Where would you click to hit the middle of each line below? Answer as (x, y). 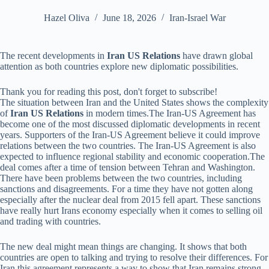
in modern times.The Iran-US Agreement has (170, 113)
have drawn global (216, 56)
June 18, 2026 (129, 18)
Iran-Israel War (198, 18)
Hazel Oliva (67, 18)
